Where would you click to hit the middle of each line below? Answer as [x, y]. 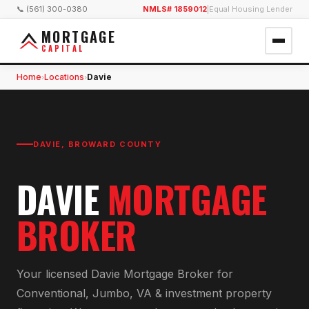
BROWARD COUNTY [115, 144]
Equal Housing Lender [251, 9]
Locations [64, 77]
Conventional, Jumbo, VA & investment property [144, 293]
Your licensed [54, 273]
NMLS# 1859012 [175, 9]
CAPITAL [63, 48]
